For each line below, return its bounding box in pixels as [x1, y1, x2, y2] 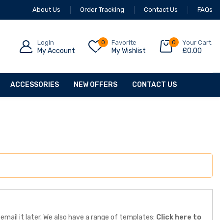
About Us [32, 6, 60, 13]
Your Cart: [182, 38, 213, 46]
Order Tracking [80, 6, 124, 13]
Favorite [111, 38, 137, 46]
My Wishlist [111, 46, 146, 55]
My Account [37, 46, 75, 55]
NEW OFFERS [74, 81, 117, 89]
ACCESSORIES [10, 81, 59, 89]
